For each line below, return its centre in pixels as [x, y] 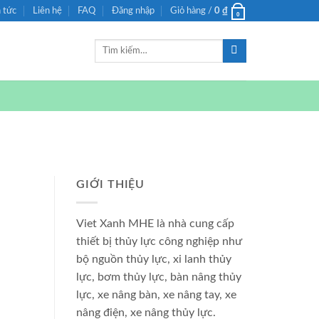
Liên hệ [47, 11]
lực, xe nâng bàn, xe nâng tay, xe [156, 294]
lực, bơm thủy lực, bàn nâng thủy [159, 277]
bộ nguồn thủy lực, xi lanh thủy [154, 259]
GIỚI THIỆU [110, 185]
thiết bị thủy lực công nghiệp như [159, 241]
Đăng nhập [133, 11]
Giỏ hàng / [192, 11]
